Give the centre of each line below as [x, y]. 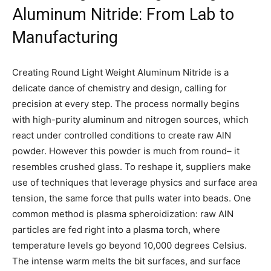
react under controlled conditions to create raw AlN [122, 135]
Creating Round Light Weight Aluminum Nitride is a [120, 72]
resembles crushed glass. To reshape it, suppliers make [132, 166]
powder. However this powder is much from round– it [126, 151]
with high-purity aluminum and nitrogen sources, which [130, 119]
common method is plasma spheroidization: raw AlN [123, 214]
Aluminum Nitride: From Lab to [123, 14]
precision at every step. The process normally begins [126, 103]
